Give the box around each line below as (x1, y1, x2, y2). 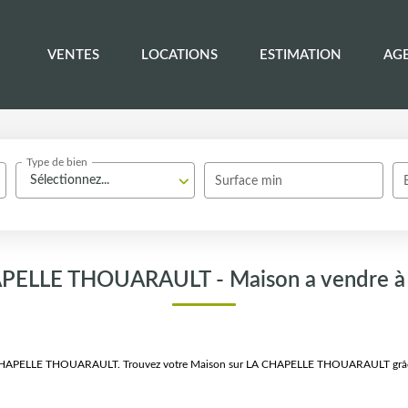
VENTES (47, 47, 99, 62)
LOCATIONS (141, 47, 218, 62)
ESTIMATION (260, 47, 342, 62)
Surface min (215, 175, 283, 188)
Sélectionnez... (30, 174, 110, 187)
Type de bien (26, 157, 88, 168)
